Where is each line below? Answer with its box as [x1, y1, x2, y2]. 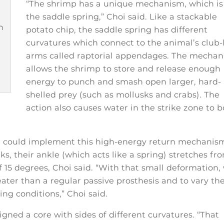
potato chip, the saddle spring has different [26, 25, 208, 35]
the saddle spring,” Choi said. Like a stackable [26, 12, 217, 22]
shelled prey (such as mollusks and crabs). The [26, 90, 220, 100]
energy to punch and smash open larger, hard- [26, 77, 221, 87]
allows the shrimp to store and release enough [26, 64, 221, 74]
